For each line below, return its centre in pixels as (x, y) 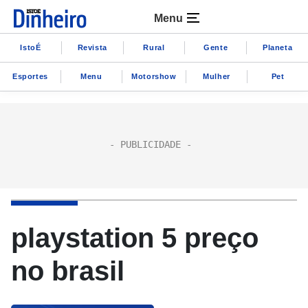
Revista (92, 47)
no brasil (68, 271)
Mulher (217, 76)
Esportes (30, 76)
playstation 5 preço (135, 238)
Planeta (277, 47)
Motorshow (154, 76)
